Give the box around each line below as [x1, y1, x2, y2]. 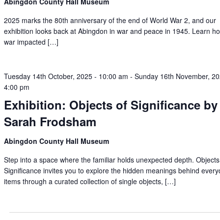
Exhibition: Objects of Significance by [4, 96, 218, 113]
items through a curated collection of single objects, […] [4, 176, 176, 186]
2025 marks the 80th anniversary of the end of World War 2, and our [4, 15, 217, 25]
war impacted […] [4, 37, 59, 47]
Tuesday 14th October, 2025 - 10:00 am [4, 71, 129, 81]
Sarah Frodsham [4, 113, 97, 130]
